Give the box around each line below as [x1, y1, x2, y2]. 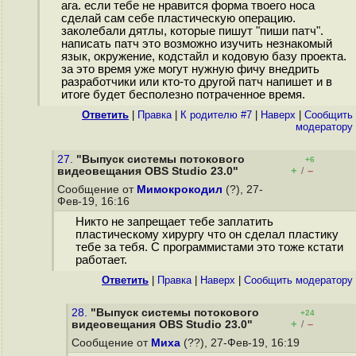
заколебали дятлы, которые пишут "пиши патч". [60, 25, 323, 38]
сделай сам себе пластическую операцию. [60, 12, 296, 25]
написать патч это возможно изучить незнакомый [60, 37, 332, 51]
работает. [75, 253, 127, 267]
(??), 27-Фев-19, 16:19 [180, 337, 303, 349]
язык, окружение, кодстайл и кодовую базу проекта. [60, 50, 346, 64]
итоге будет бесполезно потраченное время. [60, 88, 305, 102]
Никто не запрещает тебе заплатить [75, 215, 273, 229]
